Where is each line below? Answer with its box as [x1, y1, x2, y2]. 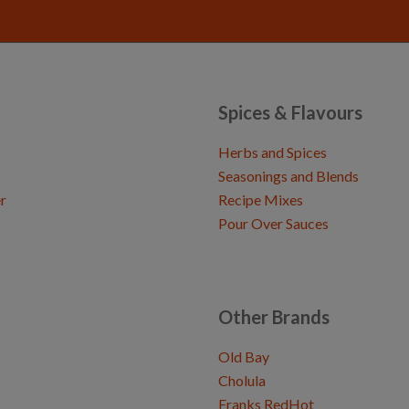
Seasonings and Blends [218, 167, 359, 185]
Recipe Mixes [218, 191, 303, 209]
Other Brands [218, 306, 330, 329]
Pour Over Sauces [218, 215, 329, 233]
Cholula [218, 372, 266, 390]
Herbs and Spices [218, 143, 327, 162]
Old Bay [218, 348, 269, 366]
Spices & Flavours [218, 101, 362, 124]
